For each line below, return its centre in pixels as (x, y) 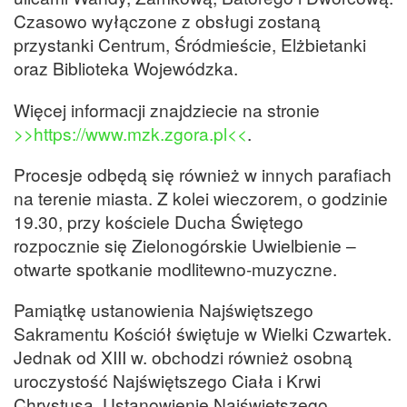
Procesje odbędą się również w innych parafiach (203, 174)
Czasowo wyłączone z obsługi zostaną (167, 21)
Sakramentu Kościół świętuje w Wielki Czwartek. (203, 333)
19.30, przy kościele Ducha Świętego (159, 221)
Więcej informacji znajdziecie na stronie (167, 109)
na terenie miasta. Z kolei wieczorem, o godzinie (201, 197)
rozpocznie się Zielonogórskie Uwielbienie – (185, 244)
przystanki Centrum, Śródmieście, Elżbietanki (190, 45)
